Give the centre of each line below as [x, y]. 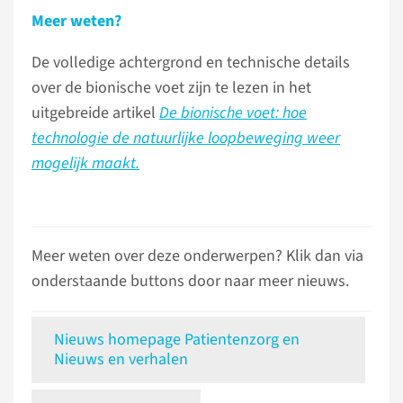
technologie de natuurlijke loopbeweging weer [186, 138]
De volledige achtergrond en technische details [191, 63]
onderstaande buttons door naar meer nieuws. [190, 281]
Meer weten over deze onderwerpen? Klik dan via [197, 256]
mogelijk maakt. [85, 163]
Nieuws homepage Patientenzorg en [177, 340]
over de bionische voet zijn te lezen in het [171, 88]
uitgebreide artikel [95, 113]
